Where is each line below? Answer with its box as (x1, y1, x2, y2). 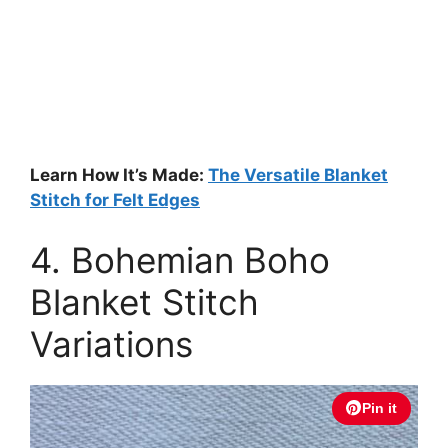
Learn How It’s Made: (30, 165, 208, 186)
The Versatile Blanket (208, 165, 388, 186)
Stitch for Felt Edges (30, 190, 200, 211)
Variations (30, 322, 193, 365)
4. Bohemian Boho (30, 238, 330, 281)
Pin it (362, 399, 397, 416)
